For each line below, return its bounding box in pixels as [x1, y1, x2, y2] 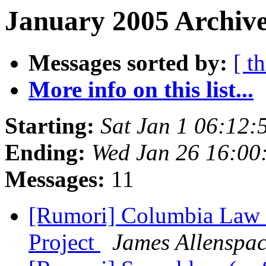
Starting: [5, 113, 94, 139]
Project [28, 229, 100, 255]
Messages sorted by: [28, 50, 227, 76]
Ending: [5, 140, 85, 166]
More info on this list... [28, 77, 254, 103]
